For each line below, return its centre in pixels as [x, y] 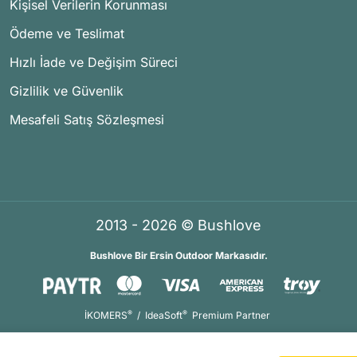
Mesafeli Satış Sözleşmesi [87, 120]
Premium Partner [231, 316]
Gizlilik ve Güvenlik [67, 91]
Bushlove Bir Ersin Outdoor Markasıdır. [178, 256]
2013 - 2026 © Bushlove [178, 226]
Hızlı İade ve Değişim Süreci [94, 62]
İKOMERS [106, 316]
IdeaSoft [164, 316]
